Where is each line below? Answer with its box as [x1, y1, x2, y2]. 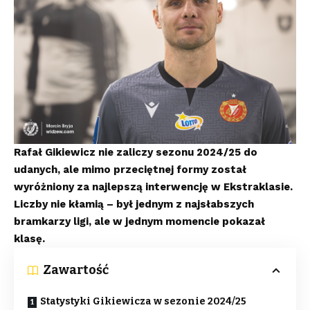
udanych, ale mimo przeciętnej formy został [14, 163, 246, 176]
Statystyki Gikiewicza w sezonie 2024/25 [40, 295, 246, 307]
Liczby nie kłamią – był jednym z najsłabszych [14, 198, 254, 210]
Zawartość [43, 262, 109, 277]
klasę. [14, 232, 45, 245]
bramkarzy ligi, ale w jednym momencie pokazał [14, 215, 265, 228]
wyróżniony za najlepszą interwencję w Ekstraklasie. [14, 181, 293, 193]
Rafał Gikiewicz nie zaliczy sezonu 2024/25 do [14, 146, 257, 158]
